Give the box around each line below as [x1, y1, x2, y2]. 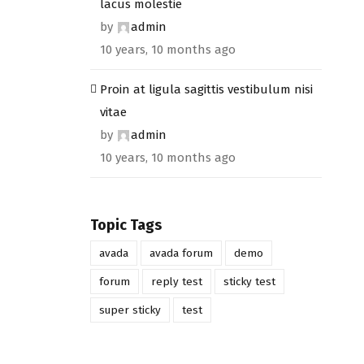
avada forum [149, 245, 213, 260]
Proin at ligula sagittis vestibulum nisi [99, 81, 313, 97]
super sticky [98, 302, 161, 317]
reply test [150, 274, 202, 288]
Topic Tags [89, 215, 162, 234]
